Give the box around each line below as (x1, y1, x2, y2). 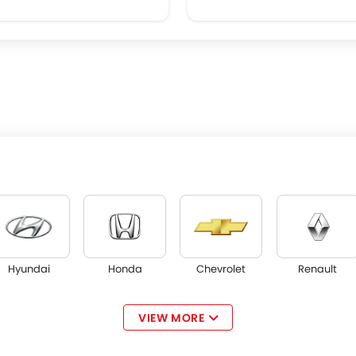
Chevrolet (196, 261, 246, 277)
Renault (298, 261, 337, 277)
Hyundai (7, 261, 50, 277)
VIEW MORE (137, 310, 205, 326)
